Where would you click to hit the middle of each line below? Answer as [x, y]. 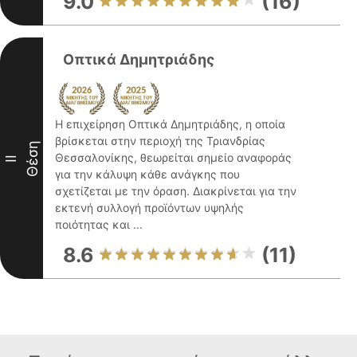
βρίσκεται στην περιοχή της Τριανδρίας [160, 141]
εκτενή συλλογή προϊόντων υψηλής [149, 208]
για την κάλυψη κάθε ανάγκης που [147, 174]
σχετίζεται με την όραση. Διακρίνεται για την [176, 191]
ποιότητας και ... [99, 224]
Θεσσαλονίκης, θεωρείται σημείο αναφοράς [173, 157]
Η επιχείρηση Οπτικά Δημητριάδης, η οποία [170, 124]
